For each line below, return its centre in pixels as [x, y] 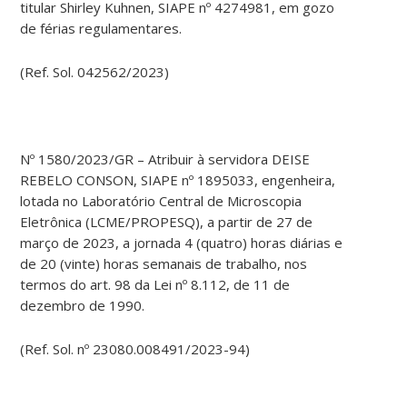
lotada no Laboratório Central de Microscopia [161, 201]
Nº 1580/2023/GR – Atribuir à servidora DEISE [165, 159]
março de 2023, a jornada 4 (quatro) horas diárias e [182, 243]
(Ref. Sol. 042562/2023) [95, 72]
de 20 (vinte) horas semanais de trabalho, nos [164, 264]
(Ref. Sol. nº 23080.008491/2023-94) [135, 349]
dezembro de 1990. [83, 306]
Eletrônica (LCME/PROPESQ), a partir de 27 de [167, 222]
